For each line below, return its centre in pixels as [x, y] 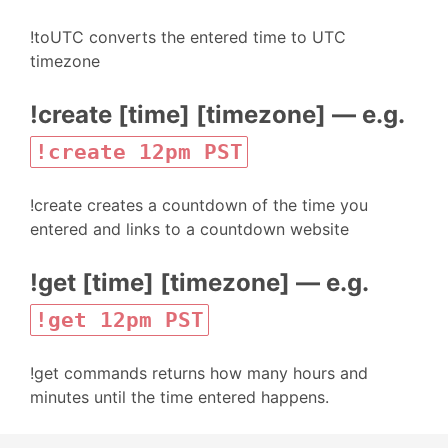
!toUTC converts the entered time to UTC [188, 37]
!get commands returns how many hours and [199, 373]
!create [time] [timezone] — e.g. [217, 114]
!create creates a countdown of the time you [199, 205]
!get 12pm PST [119, 320]
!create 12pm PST [139, 152]
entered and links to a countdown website [189, 229]
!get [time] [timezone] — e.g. [199, 282]
